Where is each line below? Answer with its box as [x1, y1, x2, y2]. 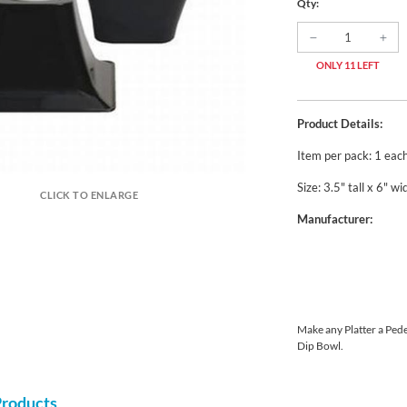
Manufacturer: [296, 212, 372, 227]
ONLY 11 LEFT [315, 58, 380, 71]
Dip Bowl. [296, 339, 343, 353]
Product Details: [296, 116, 382, 132]
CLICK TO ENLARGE [40, 189, 139, 202]
